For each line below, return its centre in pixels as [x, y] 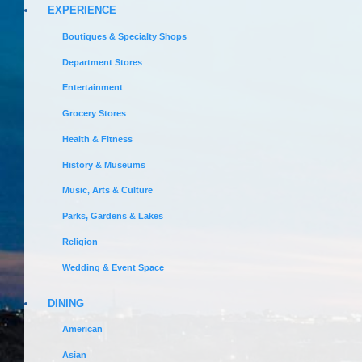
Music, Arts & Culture [108, 190]
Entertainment [93, 88]
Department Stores [103, 62]
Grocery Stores [95, 114]
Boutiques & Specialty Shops [125, 36]
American [83, 329]
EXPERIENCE [82, 11]
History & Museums [104, 164]
